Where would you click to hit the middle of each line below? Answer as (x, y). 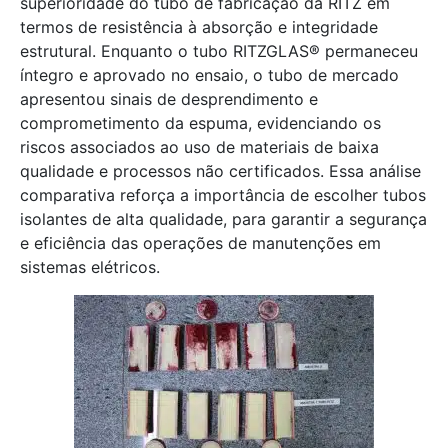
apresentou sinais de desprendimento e (169, 99)
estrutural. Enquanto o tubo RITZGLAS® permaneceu (219, 51)
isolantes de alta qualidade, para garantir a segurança (223, 219)
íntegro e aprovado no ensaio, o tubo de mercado (209, 75)
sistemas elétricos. (90, 267)
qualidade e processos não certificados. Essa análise (220, 171)
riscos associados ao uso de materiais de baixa (199, 147)
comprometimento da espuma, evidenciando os (200, 123)
